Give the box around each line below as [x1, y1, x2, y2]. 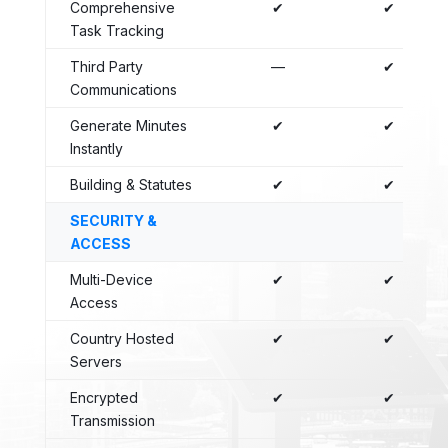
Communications [69, 80, 177, 98]
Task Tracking [69, 21, 164, 39]
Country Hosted [69, 329, 174, 347]
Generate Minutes [69, 116, 187, 134]
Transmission [69, 411, 155, 429]
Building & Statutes [69, 175, 192, 193]
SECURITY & [69, 211, 157, 229]
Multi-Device [69, 270, 153, 288]
